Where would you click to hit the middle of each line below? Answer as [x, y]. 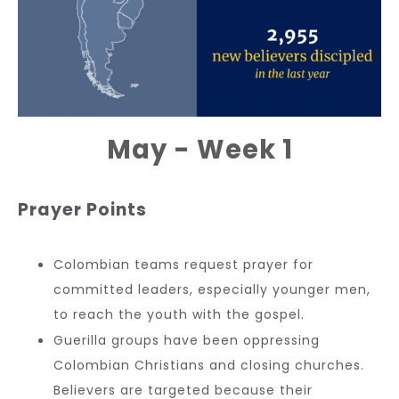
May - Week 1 [199, 149]
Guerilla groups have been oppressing [187, 340]
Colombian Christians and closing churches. [209, 365]
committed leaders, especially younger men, [212, 289]
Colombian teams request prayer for [183, 264]
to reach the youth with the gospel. [179, 314]
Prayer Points [82, 209]
